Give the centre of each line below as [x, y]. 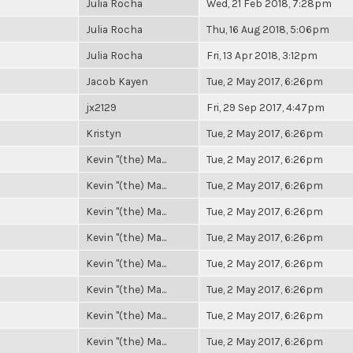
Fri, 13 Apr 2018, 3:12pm [262, 55]
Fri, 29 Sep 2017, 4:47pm [266, 107]
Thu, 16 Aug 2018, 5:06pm [268, 29]
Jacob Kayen [117, 81]
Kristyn [104, 133]
